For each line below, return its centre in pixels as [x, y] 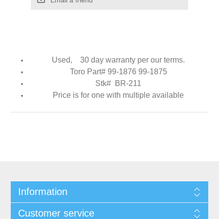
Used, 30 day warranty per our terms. [118, 60]
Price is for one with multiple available [118, 95]
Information [43, 191]
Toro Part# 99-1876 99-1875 [118, 71]
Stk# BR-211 [118, 83]
